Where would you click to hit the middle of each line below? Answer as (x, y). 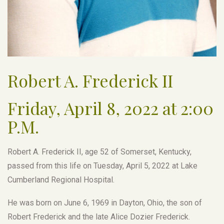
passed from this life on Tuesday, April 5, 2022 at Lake (102, 165)
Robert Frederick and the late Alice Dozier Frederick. (99, 216)
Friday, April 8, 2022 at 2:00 (110, 108)
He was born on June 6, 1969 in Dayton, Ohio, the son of (105, 202)
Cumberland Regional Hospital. (61, 179)
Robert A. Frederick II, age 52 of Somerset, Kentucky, (99, 151)
